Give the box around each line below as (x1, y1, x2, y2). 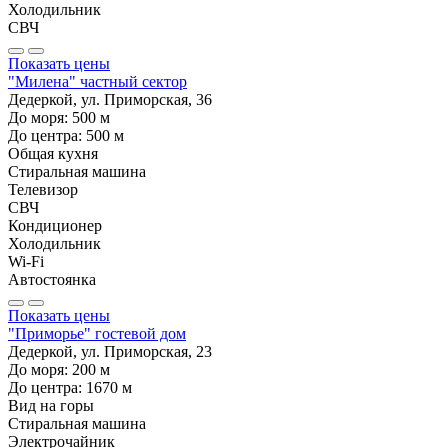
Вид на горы (8, 396, 94, 414)
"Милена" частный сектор (8, 72, 187, 90)
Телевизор (8, 180, 78, 198)
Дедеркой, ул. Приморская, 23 (8, 342, 212, 360)
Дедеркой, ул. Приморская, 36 (8, 90, 212, 108)
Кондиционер (8, 216, 102, 234)
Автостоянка (8, 270, 96, 288)
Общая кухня (8, 144, 98, 162)
